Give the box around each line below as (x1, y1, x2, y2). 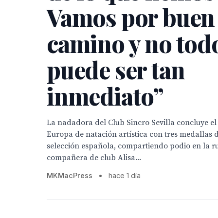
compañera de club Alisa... (47, 153, 141, 163)
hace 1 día (109, 171, 141, 180)
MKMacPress (47, 171, 92, 180)
